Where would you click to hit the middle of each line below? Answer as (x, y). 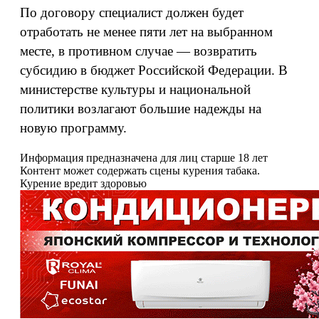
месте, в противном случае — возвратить (138, 51)
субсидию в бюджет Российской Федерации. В (154, 70)
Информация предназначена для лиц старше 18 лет (144, 158)
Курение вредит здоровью (83, 183)
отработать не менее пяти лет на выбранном (146, 32)
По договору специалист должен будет (132, 12)
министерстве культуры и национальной (135, 89)
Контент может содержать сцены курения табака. (140, 171)
